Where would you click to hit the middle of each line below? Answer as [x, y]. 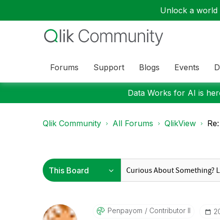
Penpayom [125, 210]
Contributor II [169, 210]
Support [109, 67]
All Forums [133, 123]
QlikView [180, 123]
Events [187, 67]
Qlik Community [72, 123]
